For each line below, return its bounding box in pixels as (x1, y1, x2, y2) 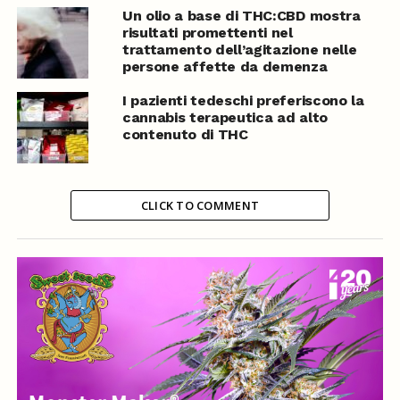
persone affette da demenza (121, 58, 328, 76)
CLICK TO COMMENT (140, 197, 260, 214)
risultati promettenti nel (121, 24, 293, 42)
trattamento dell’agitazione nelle (121, 41, 357, 59)
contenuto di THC (121, 126, 248, 144)
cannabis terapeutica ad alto (121, 109, 328, 127)
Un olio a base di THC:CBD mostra (121, 7, 361, 25)
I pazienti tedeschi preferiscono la (121, 92, 364, 110)
